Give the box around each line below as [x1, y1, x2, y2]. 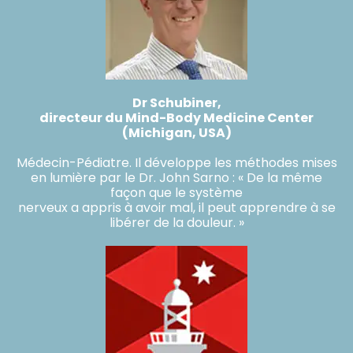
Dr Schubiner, [132, 93, 221, 112]
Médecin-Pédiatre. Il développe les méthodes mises [16, 153, 337, 172]
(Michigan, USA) [121, 123, 232, 142]
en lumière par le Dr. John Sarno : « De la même [31, 168, 322, 187]
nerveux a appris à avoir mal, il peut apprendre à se [17, 198, 336, 217]
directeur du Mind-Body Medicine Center [39, 108, 314, 127]
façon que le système [110, 183, 243, 202]
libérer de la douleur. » [109, 213, 244, 232]
